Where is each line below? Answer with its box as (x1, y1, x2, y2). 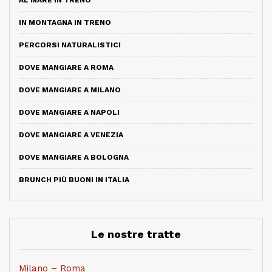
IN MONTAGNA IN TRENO (19, 18, 111, 27)
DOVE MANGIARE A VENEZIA (19, 130, 123, 139)
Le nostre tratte (91, 227, 181, 240)
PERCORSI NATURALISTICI (19, 40, 121, 49)
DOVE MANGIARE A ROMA (19, 63, 114, 72)
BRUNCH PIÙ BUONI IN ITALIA (19, 175, 129, 184)
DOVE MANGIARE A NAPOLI (19, 107, 120, 117)
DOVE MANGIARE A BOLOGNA (19, 152, 129, 161)
